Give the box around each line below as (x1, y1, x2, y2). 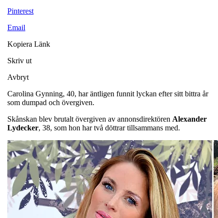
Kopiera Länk (7, 39, 50, 48)
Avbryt (7, 73, 29, 81)
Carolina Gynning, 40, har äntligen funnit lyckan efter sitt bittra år (7, 89, 208, 98)
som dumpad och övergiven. (7, 98, 94, 107)
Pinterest (7, 6, 34, 15)
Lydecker (7, 123, 38, 132)
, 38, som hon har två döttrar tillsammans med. (38, 123, 180, 132)
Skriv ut (7, 56, 32, 65)
